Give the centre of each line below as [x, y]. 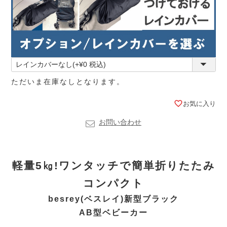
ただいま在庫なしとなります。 [68, 81]
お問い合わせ [120, 122]
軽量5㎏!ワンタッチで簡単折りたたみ [113, 165]
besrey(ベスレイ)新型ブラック [113, 198]
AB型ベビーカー [113, 212]
